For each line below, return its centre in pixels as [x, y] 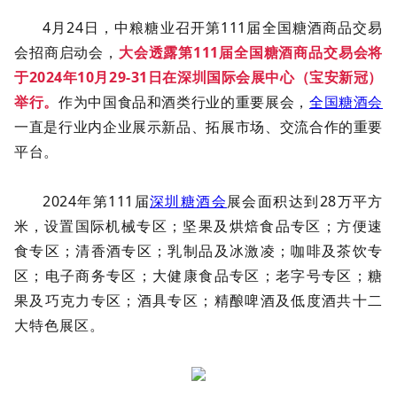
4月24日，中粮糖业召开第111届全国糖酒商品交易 [213, 27]
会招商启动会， [66, 52]
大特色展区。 [59, 325]
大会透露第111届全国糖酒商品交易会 [243, 52]
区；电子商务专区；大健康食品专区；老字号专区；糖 [198, 275]
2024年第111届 [96, 201]
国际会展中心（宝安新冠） [295, 77]
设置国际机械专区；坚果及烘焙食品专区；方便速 [214, 226]
